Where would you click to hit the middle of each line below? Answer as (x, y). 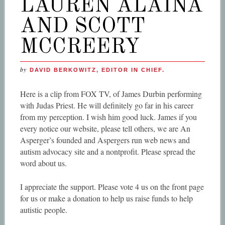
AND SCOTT (82, 26)
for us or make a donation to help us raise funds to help (106, 198)
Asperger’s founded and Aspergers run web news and (105, 140)
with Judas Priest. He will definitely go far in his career (106, 105)
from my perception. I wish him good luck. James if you (108, 117)
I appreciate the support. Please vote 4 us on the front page (112, 186)
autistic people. (43, 209)
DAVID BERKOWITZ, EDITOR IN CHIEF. (97, 70)
